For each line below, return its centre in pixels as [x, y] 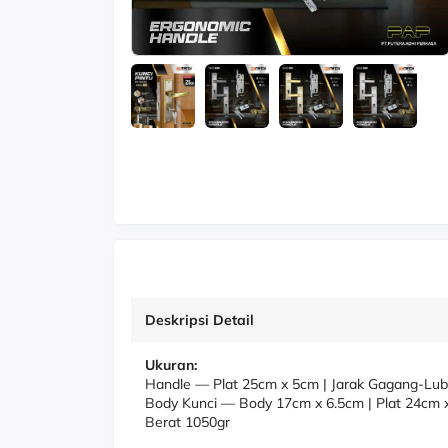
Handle [170, 384]
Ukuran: [171, 365]
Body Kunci [183, 403]
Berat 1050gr [187, 422]
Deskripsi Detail [199, 320]
